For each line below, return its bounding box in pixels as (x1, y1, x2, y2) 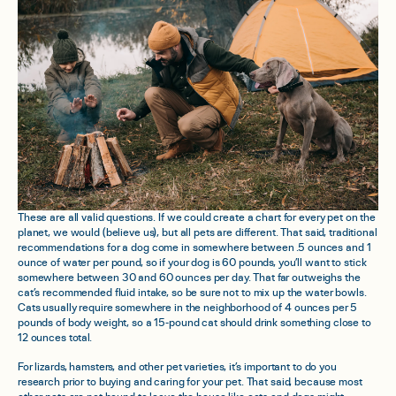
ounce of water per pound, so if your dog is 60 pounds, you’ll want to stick (18, 257, 367, 270)
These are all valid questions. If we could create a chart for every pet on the (18, 212, 377, 225)
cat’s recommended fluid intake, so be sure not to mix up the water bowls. (18, 287, 367, 300)
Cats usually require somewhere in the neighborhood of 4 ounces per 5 (18, 302, 358, 315)
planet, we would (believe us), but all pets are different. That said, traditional (18, 227, 377, 240)
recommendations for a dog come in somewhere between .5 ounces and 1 (18, 242, 371, 255)
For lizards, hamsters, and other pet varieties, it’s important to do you (18, 362, 337, 374)
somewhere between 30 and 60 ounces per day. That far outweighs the (18, 272, 361, 285)
